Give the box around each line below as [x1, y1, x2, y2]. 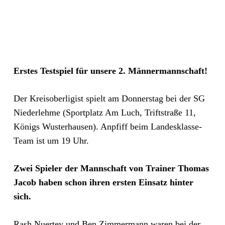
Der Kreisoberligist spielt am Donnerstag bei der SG [13, 93, 205, 103]
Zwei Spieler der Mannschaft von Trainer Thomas [13, 163, 209, 173]
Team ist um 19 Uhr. [13, 136, 89, 146]
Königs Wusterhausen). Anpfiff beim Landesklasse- [13, 122, 202, 132]
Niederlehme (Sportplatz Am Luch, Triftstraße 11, [13, 107, 196, 118]
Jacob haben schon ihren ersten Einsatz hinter [13, 177, 193, 187]
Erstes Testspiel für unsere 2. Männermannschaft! [13, 66, 207, 76]
